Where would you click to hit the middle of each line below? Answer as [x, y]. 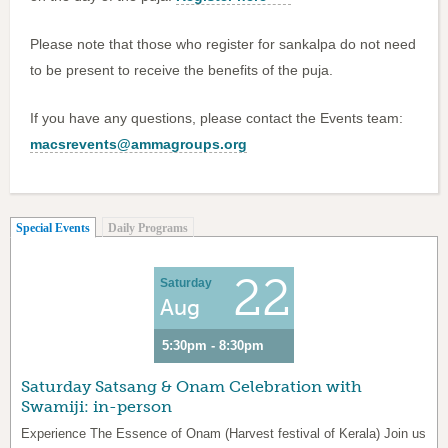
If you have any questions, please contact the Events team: [216, 118]
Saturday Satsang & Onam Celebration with [191, 387]
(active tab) [118, 226]
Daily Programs [148, 228]
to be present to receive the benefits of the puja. [181, 70]
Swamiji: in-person [96, 407]
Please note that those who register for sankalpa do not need [223, 44]
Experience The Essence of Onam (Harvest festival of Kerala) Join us [223, 434]
